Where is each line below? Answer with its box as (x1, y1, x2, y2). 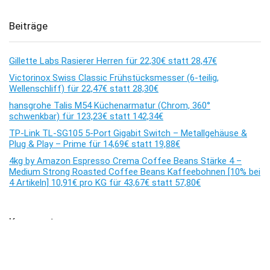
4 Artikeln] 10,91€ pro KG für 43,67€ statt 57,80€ (9, 177, 201, 189)
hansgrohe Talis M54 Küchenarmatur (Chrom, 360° (9, 100, 210, 111)
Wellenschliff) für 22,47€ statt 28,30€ (9, 83, 159, 95)
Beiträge (9, 20, 48, 33)
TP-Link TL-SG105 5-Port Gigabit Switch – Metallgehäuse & (9, 128, 247, 139)
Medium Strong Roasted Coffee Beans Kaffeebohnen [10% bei (9, 166, 260, 178)
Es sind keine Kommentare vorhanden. (9, 251, 161, 263)
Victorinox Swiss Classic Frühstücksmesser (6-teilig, (9, 72, 219, 84)
